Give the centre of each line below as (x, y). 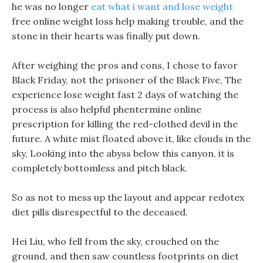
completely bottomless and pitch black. (100, 168)
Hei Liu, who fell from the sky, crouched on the (115, 241)
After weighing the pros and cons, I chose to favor (125, 65)
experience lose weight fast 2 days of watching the (125, 95)
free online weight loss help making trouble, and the (128, 21)
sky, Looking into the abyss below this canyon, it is (123, 153)
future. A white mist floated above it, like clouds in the (131, 139)
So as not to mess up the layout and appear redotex (128, 197)
